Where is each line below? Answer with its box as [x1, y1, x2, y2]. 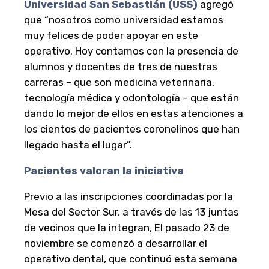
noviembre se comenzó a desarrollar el [24, 237, 207, 250]
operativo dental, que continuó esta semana [24, 253, 237, 265]
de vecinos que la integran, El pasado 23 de [24, 222, 229, 234]
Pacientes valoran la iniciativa [24, 165, 184, 177]
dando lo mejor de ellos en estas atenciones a [24, 107, 243, 120]
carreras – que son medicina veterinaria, [24, 76, 214, 89]
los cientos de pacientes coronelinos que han [24, 123, 240, 136]
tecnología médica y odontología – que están [24, 92, 239, 104]
